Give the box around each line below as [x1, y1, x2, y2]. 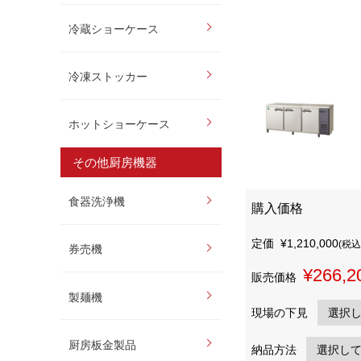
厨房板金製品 [68, 338, 137, 351]
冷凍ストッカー [68, 70, 148, 84]
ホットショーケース [68, 118, 171, 131]
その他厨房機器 [72, 155, 157, 169]
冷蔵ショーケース [68, 23, 160, 36]
